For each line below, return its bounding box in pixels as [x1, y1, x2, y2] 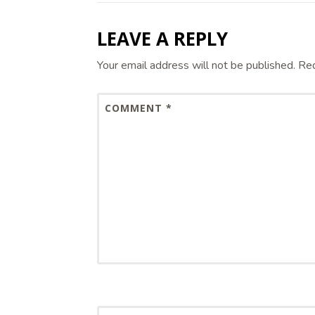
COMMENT [105, 101, 167, 115]
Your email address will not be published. [97, 57, 295, 73]
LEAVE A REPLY [97, 25, 228, 51]
